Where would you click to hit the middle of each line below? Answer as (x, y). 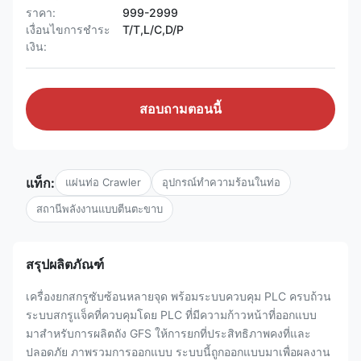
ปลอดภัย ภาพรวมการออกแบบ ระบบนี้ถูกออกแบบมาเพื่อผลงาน (178, 352)
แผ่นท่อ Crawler (103, 182)
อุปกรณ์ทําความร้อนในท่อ (221, 182)
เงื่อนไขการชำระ (68, 29)
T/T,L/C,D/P (153, 29)
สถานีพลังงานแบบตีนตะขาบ (100, 209)
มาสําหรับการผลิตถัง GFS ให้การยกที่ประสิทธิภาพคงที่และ (168, 333)
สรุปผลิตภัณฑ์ (65, 264)
